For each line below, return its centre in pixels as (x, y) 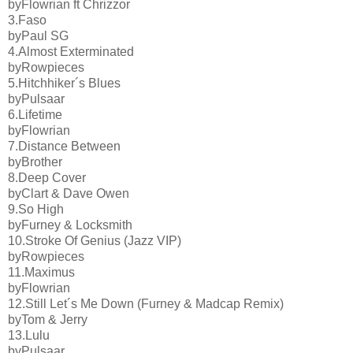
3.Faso (27, 20)
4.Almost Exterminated (71, 51)
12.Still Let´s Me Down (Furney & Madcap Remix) (146, 303)
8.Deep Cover (47, 177)
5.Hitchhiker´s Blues (64, 83)
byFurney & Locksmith (70, 225)
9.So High (36, 209)
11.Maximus (41, 272)
